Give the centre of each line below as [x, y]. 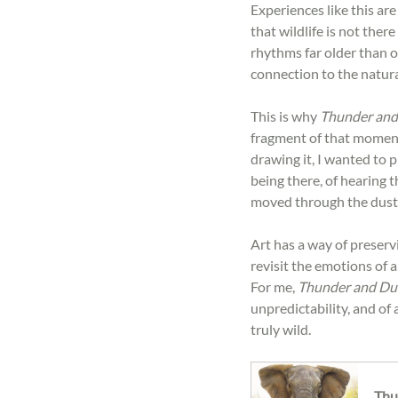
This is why [285, 116]
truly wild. [281, 330]
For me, [274, 287]
